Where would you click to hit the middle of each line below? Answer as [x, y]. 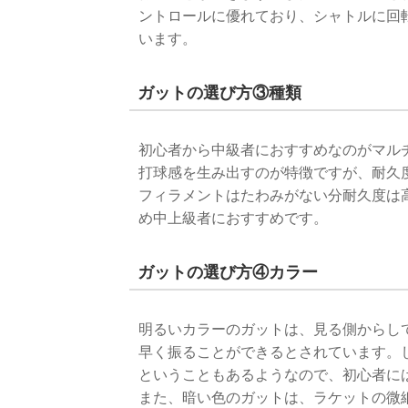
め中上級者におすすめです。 [233, 218]
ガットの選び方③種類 [219, 93]
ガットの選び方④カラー [228, 272]
